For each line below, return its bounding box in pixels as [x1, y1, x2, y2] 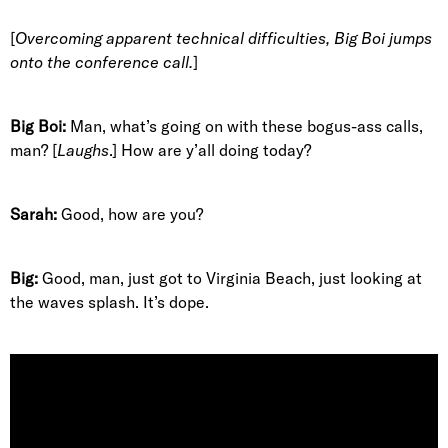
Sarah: [10, 204, 57, 224]
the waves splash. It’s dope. [10, 292, 209, 312]
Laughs [57, 140, 109, 160]
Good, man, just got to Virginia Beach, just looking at [38, 268, 422, 288]
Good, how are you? [57, 204, 203, 224]
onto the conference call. [10, 52, 193, 72]
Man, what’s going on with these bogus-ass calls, [66, 116, 423, 136]
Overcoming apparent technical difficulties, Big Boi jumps [15, 28, 432, 48]
